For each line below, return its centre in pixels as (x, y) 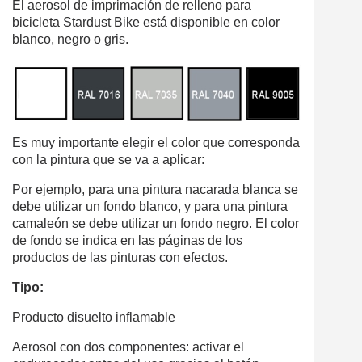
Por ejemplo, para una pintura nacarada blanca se (155, 189)
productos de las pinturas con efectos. (120, 257)
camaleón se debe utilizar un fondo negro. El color (156, 223)
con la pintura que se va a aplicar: (108, 159)
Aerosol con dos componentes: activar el (128, 347)
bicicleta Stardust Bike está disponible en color (146, 23)
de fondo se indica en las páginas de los (127, 240)
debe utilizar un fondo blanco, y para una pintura (150, 206)
